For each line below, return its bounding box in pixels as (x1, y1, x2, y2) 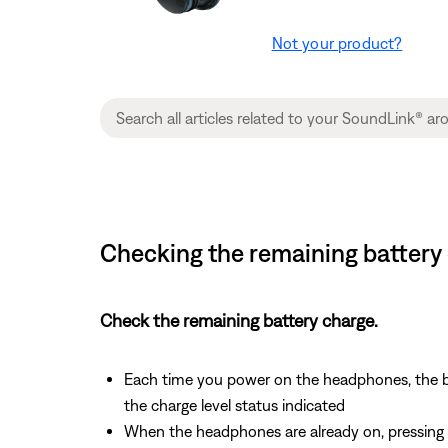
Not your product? (271, 33, 403, 52)
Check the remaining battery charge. (100, 309, 378, 331)
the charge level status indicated (124, 395, 345, 414)
